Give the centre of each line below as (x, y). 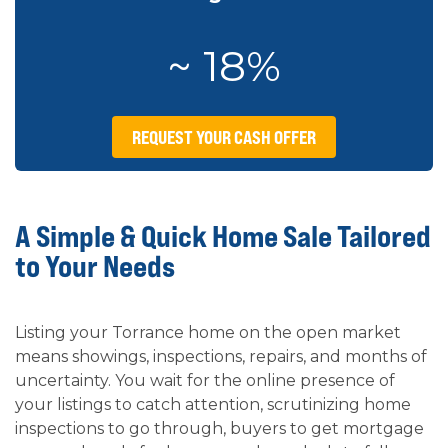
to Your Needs (95, 265)
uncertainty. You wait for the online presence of (205, 380)
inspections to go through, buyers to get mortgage (219, 428)
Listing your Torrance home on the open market (208, 332)
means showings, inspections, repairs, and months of (221, 356)
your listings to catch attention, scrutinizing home (213, 404)
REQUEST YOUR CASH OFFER (224, 136)
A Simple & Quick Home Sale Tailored (223, 235)
